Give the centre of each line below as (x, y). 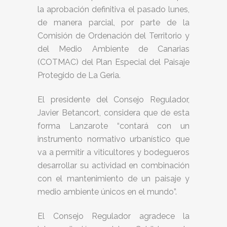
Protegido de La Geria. (79, 75)
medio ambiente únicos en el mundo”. (107, 192)
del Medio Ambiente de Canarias (113, 49)
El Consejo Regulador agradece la (113, 216)
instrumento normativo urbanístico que (113, 139)
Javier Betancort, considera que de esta (113, 113)
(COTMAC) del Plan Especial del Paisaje (113, 62)
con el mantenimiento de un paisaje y (113, 179)
